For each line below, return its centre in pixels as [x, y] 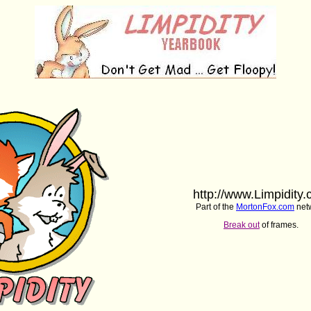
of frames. [279, 225]
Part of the [216, 207]
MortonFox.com [265, 207]
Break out [242, 225]
